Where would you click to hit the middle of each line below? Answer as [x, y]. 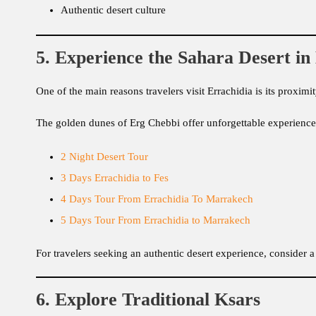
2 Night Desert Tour [104, 157]
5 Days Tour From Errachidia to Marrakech [156, 220]
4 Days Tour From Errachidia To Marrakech [157, 199]
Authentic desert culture [113, 10]
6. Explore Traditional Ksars [148, 300]
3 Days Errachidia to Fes [115, 178]
